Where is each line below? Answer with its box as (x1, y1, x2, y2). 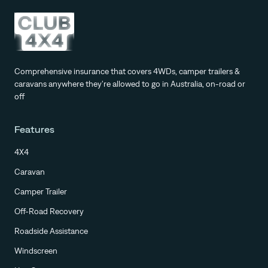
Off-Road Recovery (14, 206, 84, 216)
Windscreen (14, 245, 57, 255)
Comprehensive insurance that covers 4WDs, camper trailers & (14, 66, 240, 76)
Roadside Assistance (14, 226, 88, 236)
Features (14, 123, 54, 135)
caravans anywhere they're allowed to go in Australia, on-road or (14, 78, 245, 89)
